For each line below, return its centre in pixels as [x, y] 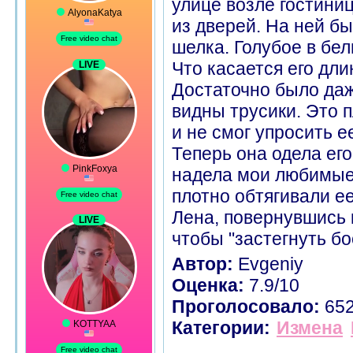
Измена [310, 328]
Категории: [221, 328]
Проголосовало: [246, 307]
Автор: [203, 264]
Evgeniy [268, 264]
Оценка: [208, 285]
